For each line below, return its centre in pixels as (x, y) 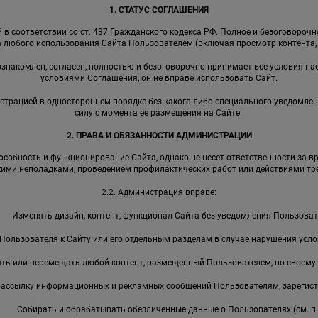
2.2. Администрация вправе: (159, 193)
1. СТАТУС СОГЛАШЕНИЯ (159, 10)
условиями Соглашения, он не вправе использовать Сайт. (159, 78)
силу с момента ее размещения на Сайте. (159, 113)
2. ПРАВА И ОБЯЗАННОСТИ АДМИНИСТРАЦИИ (159, 136)
